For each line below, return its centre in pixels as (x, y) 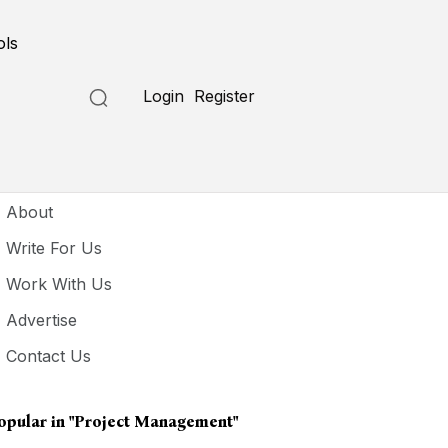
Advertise (42, 320)
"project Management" (154, 421)
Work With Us (59, 284)
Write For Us (54, 248)
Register (225, 96)
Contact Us (49, 356)
